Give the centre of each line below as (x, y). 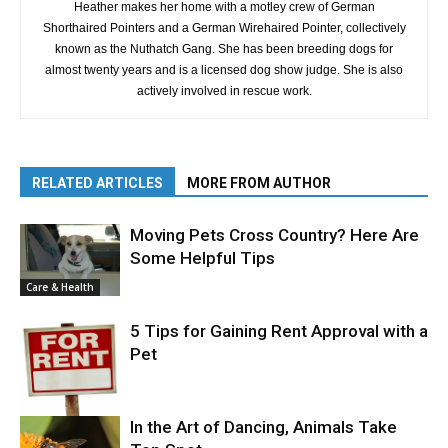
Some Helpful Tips (202, 258)
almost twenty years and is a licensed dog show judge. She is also (224, 70)
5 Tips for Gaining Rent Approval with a (279, 331)
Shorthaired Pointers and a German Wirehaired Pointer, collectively (224, 28)
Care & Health (60, 287)
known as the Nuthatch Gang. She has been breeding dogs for (224, 49)
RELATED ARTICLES (97, 183)
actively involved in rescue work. (224, 91)
